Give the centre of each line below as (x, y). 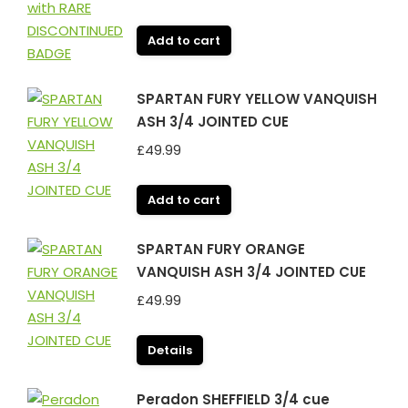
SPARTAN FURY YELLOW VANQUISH (257, 99)
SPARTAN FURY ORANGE (221, 249)
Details (170, 350)
